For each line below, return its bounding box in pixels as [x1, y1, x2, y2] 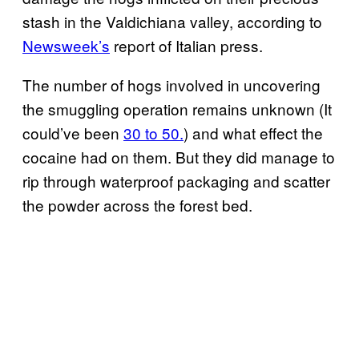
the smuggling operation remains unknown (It [22, 98, 332, 119]
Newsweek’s [22, 34, 110, 56]
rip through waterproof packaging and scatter [22, 170, 330, 192]
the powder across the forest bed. [22, 194, 252, 216]
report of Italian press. [110, 34, 263, 56]
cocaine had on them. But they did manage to [22, 146, 335, 167]
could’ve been [22, 122, 123, 143]
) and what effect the [184, 122, 323, 143]
